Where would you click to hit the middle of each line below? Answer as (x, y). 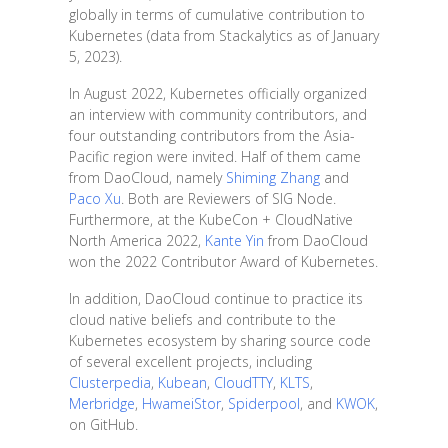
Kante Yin (234, 240)
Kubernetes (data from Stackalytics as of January (223, 35)
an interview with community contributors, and (217, 114)
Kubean (182, 382)
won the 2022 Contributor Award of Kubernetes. (223, 261)
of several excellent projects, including (190, 361)
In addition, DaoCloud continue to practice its (215, 298)
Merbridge (101, 403)
